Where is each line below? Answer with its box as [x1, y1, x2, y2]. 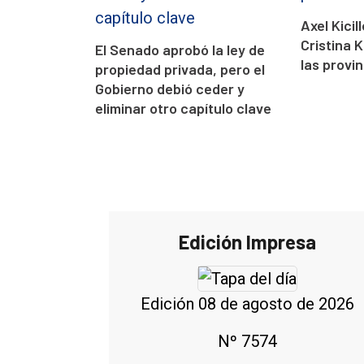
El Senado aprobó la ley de [95, 41, 265, 59]
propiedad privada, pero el [95, 60, 265, 79]
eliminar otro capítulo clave [95, 99, 271, 118]
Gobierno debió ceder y [95, 80, 245, 98]
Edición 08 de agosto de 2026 [140, 294, 354, 314]
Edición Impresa [178, 230, 316, 254]
